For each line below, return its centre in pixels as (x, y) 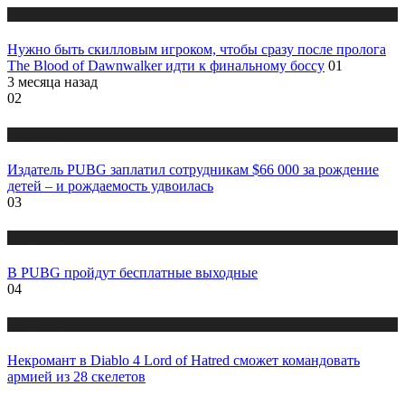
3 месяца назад (52, 82)
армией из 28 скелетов (76, 376)
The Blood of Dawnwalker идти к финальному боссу (166, 66)
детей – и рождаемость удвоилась (110, 185)
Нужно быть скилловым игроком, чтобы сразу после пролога (197, 50)
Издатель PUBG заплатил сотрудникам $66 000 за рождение (193, 169)
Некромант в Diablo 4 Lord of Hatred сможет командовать (184, 360)
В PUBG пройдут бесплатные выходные (132, 273)
